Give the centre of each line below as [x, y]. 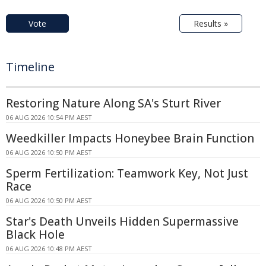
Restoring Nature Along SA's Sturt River [113, 104]
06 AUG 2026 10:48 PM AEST [49, 249]
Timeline [30, 67]
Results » [211, 24]
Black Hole [35, 235]
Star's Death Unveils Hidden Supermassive [122, 222]
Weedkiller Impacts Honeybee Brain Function [130, 139]
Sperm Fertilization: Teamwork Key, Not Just [127, 174]
